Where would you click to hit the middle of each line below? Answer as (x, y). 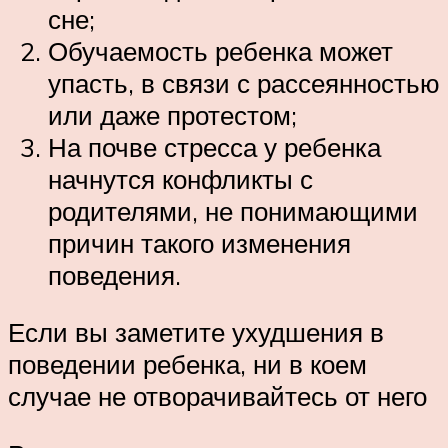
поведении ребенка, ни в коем (187, 364)
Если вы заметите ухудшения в (196, 332)
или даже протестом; (172, 114)
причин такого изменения (199, 242)
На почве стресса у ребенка (214, 146)
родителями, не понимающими (233, 210)
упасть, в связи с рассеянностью (244, 82)
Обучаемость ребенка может (220, 50)
